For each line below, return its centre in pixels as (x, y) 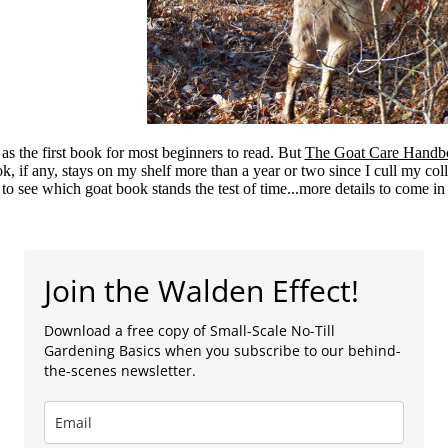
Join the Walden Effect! (201, 290)
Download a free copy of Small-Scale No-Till (189, 330)
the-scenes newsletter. (120, 370)
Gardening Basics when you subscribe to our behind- (222, 350)
